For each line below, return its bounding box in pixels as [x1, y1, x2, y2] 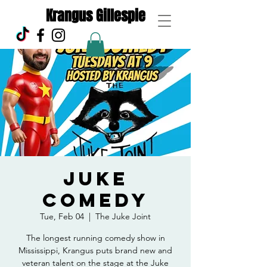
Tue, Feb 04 [40, 210, 84, 222]
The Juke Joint [95, 210, 151, 222]
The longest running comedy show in [26, 232, 165, 243]
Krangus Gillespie [45, 5, 145, 26]
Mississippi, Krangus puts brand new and [18, 244, 172, 256]
